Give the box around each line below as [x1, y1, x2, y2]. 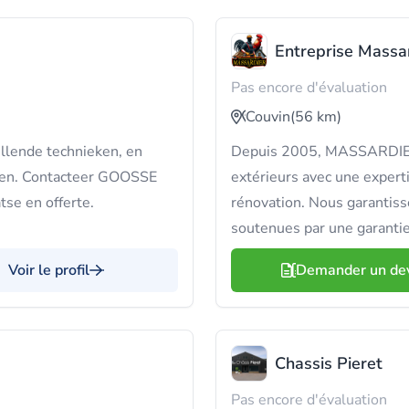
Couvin [246, 107, 290, 127]
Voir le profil [8, 260, 89, 280]
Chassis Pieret [275, 352, 383, 374]
